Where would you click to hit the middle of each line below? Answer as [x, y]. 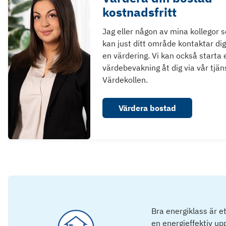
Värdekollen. [125, 80]
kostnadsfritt [139, 12]
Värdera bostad [147, 108]
